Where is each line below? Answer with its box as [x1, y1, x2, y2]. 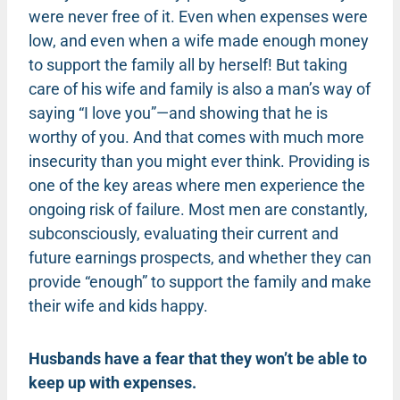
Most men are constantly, [185, 199, 368, 219]
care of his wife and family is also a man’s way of [29, 79, 371, 98]
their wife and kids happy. [29, 296, 208, 315]
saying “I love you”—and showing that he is [29, 103, 328, 122]
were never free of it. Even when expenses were [29, 6, 368, 26]
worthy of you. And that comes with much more [29, 127, 364, 146]
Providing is [288, 151, 370, 171]
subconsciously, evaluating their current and [29, 223, 338, 243]
